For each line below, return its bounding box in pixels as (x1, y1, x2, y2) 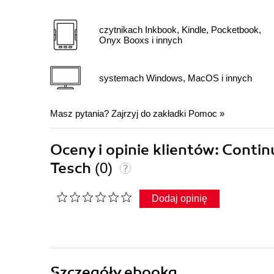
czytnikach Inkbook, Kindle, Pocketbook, (99, 24, 261, 35)
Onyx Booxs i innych (99, 35, 182, 46)
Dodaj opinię (152, 193, 207, 204)
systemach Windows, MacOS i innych (99, 72, 252, 83)
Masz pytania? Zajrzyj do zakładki (50, 108, 188, 119)
